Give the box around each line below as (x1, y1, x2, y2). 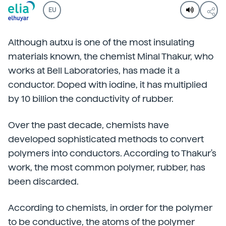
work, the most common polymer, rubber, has (8, 162, 205, 173)
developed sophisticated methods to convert (8, 134, 204, 144)
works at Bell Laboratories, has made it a (8, 65, 180, 76)
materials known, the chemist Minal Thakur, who (8, 51, 213, 62)
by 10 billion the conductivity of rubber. (8, 93, 174, 104)
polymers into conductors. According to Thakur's (8, 148, 216, 158)
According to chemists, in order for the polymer (8, 202, 212, 213)
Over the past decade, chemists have (8, 120, 169, 130)
